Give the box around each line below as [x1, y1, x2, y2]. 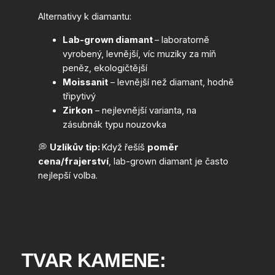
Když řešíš [101, 142, 147, 153]
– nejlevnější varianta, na [92, 104, 196, 116]
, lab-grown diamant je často [108, 156, 228, 168]
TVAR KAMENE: [21, 249, 166, 272]
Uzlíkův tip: [49, 142, 102, 153]
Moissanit [62, 76, 108, 88]
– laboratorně [154, 34, 209, 45]
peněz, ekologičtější [62, 62, 147, 74]
